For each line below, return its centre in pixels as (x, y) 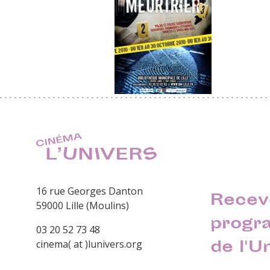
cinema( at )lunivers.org (89, 244)
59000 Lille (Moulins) (83, 206)
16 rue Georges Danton (89, 191)
